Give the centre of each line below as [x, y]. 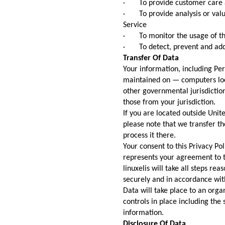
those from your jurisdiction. [169, 103]
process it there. [149, 136]
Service [135, 25]
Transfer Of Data [151, 59]
